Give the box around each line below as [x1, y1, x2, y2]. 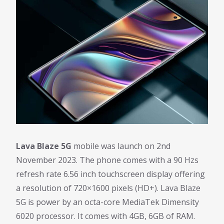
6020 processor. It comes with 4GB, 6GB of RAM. [16, 210, 195, 222]
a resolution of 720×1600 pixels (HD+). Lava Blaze [16, 182, 200, 194]
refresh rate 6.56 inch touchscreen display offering [16, 168, 205, 180]
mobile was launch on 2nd [71, 140, 170, 152]
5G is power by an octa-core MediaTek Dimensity [16, 196, 199, 208]
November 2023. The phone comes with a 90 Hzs [16, 154, 198, 166]
